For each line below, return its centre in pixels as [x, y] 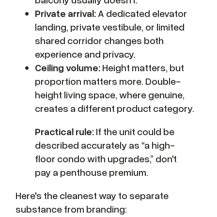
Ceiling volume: [68, 67]
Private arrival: [65, 13]
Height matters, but [142, 67]
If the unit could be [134, 131]
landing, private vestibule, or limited [110, 26]
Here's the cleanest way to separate [92, 195]
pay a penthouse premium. [92, 172]
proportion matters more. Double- [108, 81]
